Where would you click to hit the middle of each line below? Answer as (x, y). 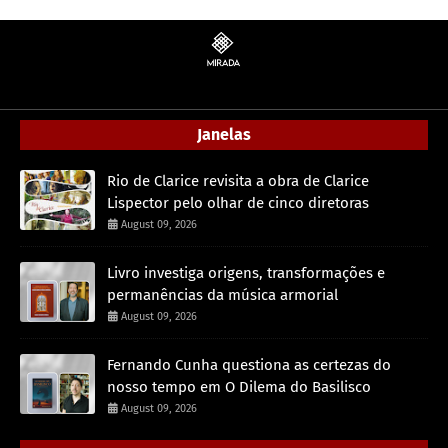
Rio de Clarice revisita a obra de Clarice (238, 181)
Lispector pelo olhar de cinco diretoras (238, 203)
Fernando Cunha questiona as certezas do (249, 365)
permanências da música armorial (222, 295)
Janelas (224, 134)
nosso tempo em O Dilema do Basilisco (239, 387)
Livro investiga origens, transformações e (246, 273)
